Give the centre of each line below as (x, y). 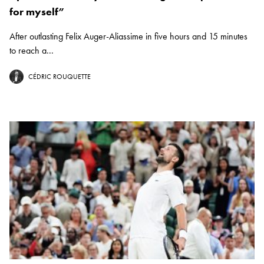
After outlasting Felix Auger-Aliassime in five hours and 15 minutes (128, 37)
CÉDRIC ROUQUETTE (60, 77)
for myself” (37, 12)
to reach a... (32, 51)
